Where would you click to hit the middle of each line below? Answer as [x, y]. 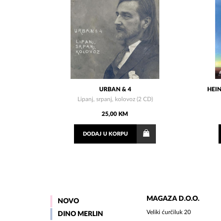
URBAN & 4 [115, 90]
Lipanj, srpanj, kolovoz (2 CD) [115, 99]
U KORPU [115, 134]
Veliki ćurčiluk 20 [169, 212]
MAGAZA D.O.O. [173, 199]
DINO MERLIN [80, 214]
